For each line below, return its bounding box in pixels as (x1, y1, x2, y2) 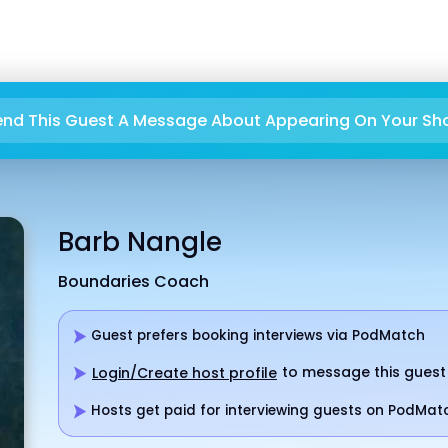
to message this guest (278, 362, 446, 383)
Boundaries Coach (58, 270, 209, 294)
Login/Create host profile (92, 363, 277, 384)
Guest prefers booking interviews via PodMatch (87, 326, 425, 346)
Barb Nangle (58, 224, 222, 261)
